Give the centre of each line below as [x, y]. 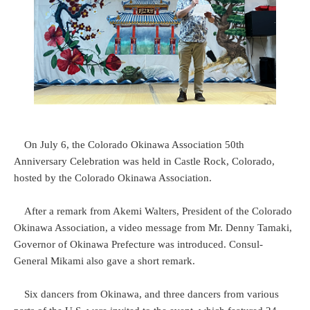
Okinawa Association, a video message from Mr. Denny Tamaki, [153, 228]
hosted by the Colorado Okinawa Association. [113, 178]
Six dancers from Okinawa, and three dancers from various [152, 294]
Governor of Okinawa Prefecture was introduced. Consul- [138, 245]
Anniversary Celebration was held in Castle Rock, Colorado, [144, 162]
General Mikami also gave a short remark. [104, 261]
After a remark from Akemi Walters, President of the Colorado [158, 211]
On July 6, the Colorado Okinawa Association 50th [135, 145]
